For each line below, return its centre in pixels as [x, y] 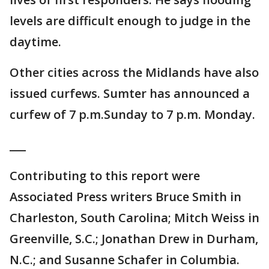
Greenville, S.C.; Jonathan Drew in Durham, [134, 239]
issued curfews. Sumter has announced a [130, 93]
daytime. [35, 42]
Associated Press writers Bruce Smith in [125, 197]
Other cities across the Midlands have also [134, 72]
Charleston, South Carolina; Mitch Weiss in [134, 218]
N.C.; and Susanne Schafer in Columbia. [125, 260]
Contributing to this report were [105, 176]
